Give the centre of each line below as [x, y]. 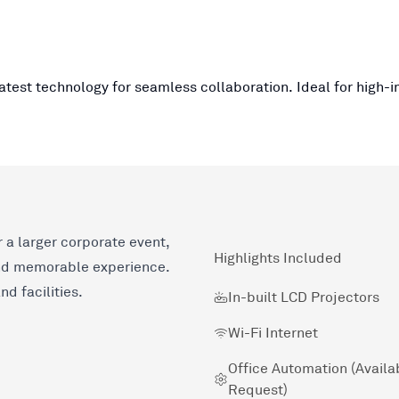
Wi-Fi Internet [273, 333]
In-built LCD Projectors [304, 297]
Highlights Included [278, 258]
